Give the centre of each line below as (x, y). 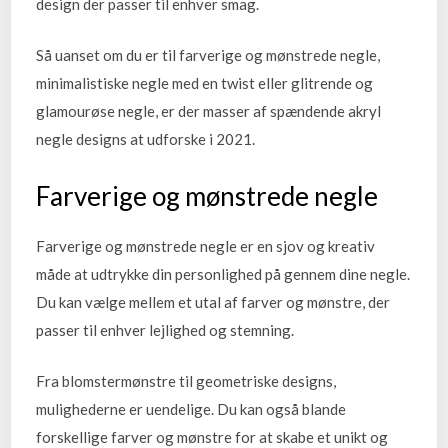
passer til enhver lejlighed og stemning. (165, 330)
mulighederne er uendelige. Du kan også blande (191, 408)
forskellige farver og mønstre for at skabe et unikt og (212, 436)
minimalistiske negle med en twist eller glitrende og (205, 82)
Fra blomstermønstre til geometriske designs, (186, 380)
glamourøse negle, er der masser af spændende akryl (209, 110)
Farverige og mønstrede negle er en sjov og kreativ (206, 246)
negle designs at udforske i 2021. (146, 138)
